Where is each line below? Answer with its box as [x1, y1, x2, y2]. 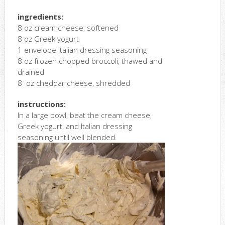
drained [17, 67, 44, 77]
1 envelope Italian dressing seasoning [17, 45, 147, 55]
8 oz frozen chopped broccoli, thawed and [17, 56, 162, 66]
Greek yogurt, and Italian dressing [17, 121, 132, 132]
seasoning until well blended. [17, 132, 117, 143]
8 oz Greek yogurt [17, 34, 79, 44]
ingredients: [17, 12, 63, 22]
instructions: [17, 99, 66, 109]
